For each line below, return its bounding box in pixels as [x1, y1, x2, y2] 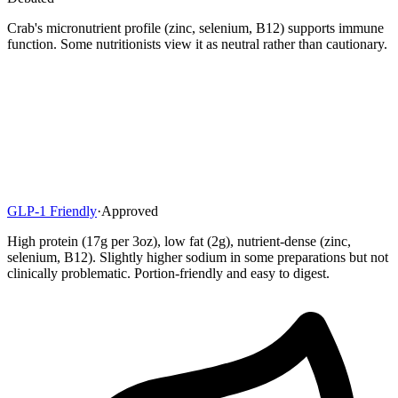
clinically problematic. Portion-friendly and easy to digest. [7, 266, 330, 282]
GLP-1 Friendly [7, 203, 97, 219]
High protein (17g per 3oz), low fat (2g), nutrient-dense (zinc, [7, 234, 351, 250]
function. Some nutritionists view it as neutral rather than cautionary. [7, 36, 387, 52]
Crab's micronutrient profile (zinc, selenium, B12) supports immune [7, 20, 384, 36]
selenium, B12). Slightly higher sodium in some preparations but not [7, 250, 388, 266]
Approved [101, 203, 158, 219]
